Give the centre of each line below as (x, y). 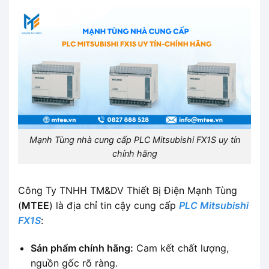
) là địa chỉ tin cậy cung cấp (114, 205)
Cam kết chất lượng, (181, 248)
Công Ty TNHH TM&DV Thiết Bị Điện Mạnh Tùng (128, 190)
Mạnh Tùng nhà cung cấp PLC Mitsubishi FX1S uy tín (134, 139)
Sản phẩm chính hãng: (82, 248)
